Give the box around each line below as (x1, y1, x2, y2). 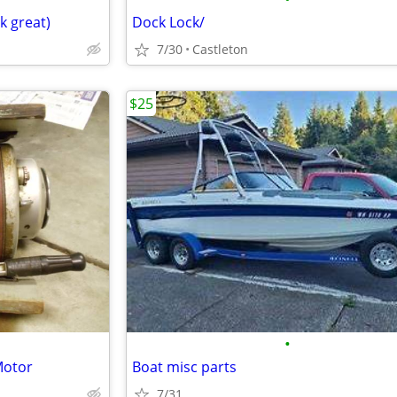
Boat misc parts (132, 357, 237, 377)
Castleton (192, 41, 248, 58)
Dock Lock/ (132, 12, 205, 32)
